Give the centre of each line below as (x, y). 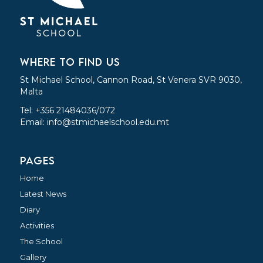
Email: (33, 122)
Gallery (33, 257)
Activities (37, 225)
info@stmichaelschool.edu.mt (108, 122)
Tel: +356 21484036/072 (67, 110)
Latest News (43, 193)
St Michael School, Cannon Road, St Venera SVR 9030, (131, 80)
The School (41, 241)
